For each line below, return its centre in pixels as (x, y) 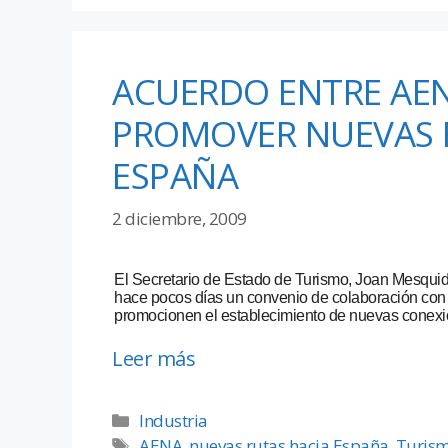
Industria (173, 420)
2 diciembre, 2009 (179, 218)
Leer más (153, 358)
